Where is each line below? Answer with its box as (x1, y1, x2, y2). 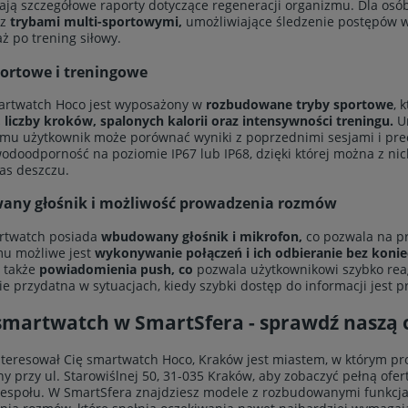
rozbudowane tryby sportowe (206, 95, 393, 113)
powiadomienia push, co (39, 260, 197, 278)
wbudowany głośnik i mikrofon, (101, 227, 306, 245)
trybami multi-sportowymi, (10, 13, 182, 31)
